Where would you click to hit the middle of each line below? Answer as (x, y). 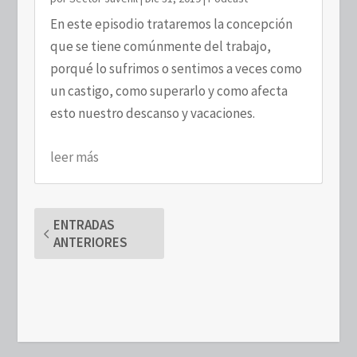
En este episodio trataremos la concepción (171, 24)
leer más (74, 157)
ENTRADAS (84, 225)
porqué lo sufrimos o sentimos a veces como (176, 69)
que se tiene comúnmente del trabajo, (160, 47)
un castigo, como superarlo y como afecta (169, 91)
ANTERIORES (90, 243)
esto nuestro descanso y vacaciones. (152, 114)
